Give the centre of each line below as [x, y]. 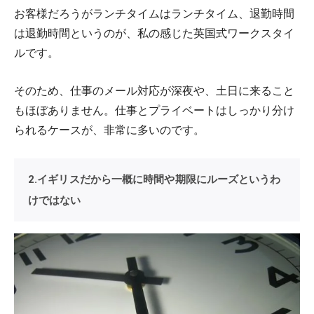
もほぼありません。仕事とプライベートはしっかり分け [154, 110]
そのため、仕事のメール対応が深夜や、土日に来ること [154, 91]
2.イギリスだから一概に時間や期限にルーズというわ [155, 180]
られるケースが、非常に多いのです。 [109, 130]
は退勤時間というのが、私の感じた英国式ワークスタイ [154, 33]
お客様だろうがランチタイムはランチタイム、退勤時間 [154, 14]
